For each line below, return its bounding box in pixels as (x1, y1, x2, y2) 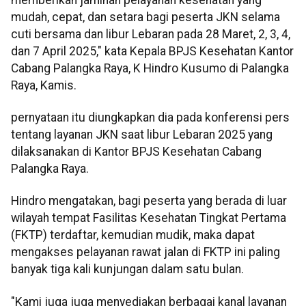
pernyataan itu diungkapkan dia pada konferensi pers (11, 111, 290, 125)
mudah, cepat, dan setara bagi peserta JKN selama (11, 10, 280, 24)
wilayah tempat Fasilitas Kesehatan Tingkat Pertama (11, 211, 286, 225)
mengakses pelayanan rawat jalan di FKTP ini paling (11, 245, 280, 260)
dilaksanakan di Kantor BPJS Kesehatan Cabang (11, 145, 262, 159)
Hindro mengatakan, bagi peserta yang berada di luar (11, 194, 287, 208)
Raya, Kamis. (11, 78, 76, 92)
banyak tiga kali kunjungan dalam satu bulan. (11, 262, 244, 277)
